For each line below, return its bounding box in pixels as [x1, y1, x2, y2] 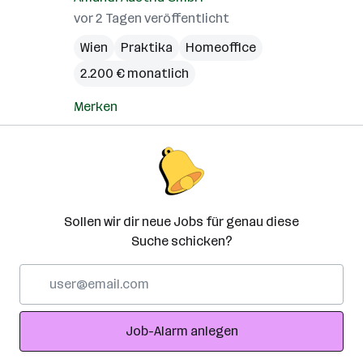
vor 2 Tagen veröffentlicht [74, 11, 229, 26]
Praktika [121, 40, 173, 55]
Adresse [19, 304, 68, 319]
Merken [74, 99, 117, 114]
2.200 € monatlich [80, 66, 189, 81]
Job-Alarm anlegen [125, 323, 238, 339]
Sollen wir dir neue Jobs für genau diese [64, 214, 299, 229]
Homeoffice [186, 40, 256, 55]
